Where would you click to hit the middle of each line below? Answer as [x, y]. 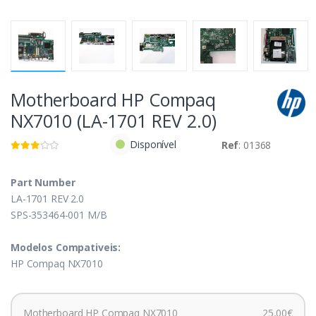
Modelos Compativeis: [66, 247]
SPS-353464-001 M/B [59, 214]
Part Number [43, 182]
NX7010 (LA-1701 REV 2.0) [114, 120]
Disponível [153, 144]
